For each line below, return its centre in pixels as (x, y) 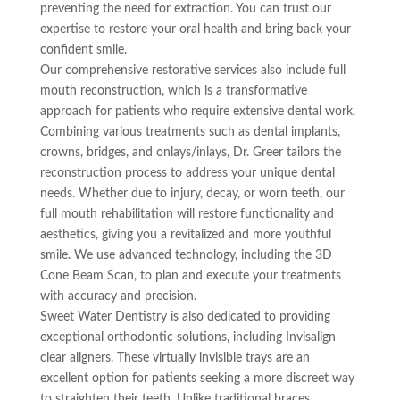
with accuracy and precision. (118, 296)
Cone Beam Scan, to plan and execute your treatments (190, 275)
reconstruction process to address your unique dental (187, 173)
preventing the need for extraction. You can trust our (185, 8)
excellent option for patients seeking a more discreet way (197, 378)
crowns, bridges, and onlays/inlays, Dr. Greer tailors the (190, 152)
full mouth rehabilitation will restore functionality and (187, 214)
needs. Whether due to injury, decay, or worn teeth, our (192, 193)
